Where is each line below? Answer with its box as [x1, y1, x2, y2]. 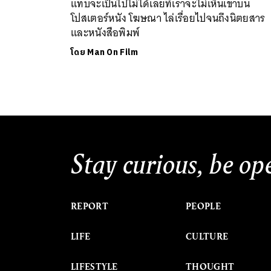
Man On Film [87, 45, 139, 59]
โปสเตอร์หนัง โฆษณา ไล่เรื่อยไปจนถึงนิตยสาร [71, 8, 266, 27]
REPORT [71, 200, 108, 212]
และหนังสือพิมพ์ [71, 23, 140, 42]
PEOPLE [186, 200, 221, 212]
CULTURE [186, 230, 229, 243]
